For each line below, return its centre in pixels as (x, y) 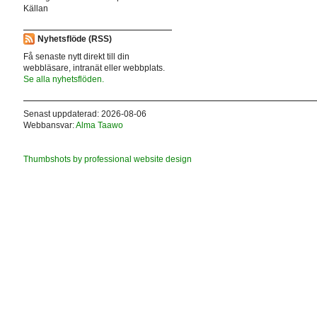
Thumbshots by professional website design (107, 159)
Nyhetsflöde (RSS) (74, 39)
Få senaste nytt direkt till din (76, 56)
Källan (35, 9)
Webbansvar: (49, 125)
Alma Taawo (99, 125)
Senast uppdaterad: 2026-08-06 (85, 114)
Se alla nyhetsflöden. (63, 79)
